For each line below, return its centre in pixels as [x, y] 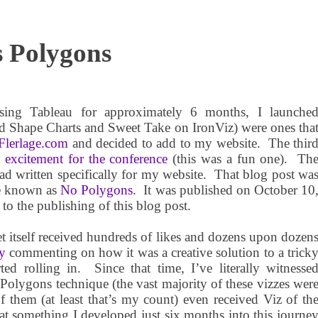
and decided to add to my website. [164, 143]
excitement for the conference [87, 158]
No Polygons [97, 190]
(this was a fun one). [228, 158]
